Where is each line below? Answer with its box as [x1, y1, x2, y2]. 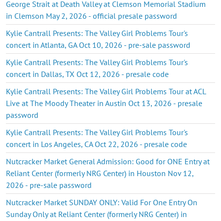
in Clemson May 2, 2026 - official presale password [6, 10, 177, 21]
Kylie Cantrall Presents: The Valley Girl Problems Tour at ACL [6, 86, 206, 96]
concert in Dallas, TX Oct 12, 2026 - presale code [6, 69, 169, 79]
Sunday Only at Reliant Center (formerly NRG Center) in [6, 209, 187, 219]
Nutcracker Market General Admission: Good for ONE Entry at [6, 156, 210, 166]
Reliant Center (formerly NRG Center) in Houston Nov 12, [6, 168, 193, 178]
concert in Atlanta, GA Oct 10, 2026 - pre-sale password [6, 39, 190, 50]
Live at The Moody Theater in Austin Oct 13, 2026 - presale [6, 98, 202, 108]
